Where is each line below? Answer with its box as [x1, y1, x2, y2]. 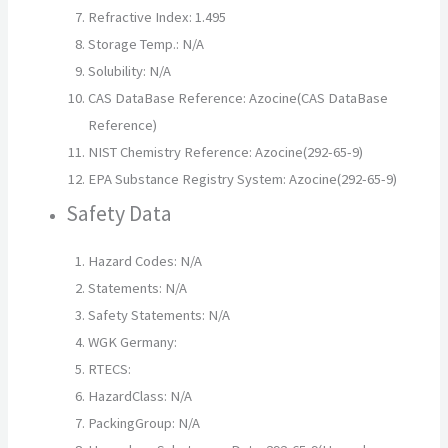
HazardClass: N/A [88, 386, 193, 405]
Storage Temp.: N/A [88, 34, 205, 53]
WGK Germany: [88, 332, 178, 351]
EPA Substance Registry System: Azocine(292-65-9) [88, 169, 398, 188]
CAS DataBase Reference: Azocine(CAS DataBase [88, 88, 389, 107]
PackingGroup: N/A [88, 413, 201, 432]
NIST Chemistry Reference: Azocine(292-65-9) [88, 142, 364, 161]
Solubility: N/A [88, 61, 172, 80]
